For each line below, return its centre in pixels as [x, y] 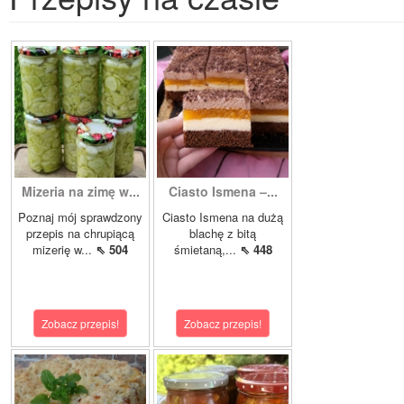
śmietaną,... [207, 250]
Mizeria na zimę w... [80, 192]
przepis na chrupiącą [80, 234]
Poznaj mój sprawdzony [80, 217]
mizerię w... [64, 250]
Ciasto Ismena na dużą [223, 217]
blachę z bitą [223, 234]
